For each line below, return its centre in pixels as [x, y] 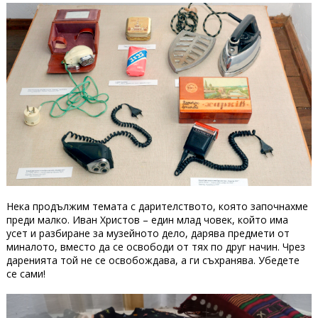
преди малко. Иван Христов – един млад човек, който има [147, 220]
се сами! [26, 274]
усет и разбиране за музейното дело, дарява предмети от [148, 234]
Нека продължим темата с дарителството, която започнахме [157, 207]
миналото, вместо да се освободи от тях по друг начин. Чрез [155, 247]
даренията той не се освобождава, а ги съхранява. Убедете [153, 261]
